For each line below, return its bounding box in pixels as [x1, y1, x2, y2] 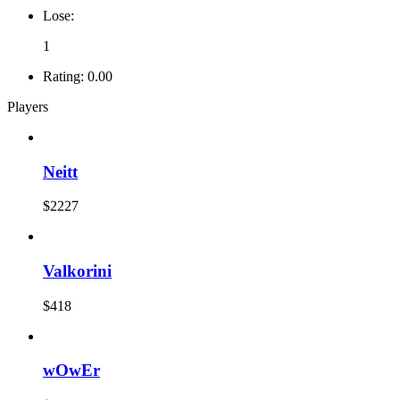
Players [7, 98, 48, 114]
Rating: [43, 68, 84, 84]
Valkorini [43, 261, 112, 280]
